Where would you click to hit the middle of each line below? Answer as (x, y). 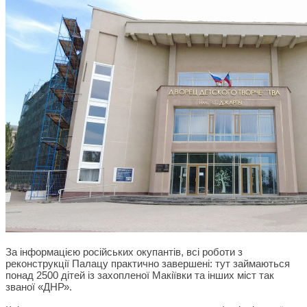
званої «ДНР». (39, 286)
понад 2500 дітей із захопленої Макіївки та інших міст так (140, 275)
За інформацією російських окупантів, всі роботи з (124, 251)
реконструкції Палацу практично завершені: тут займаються (148, 263)
